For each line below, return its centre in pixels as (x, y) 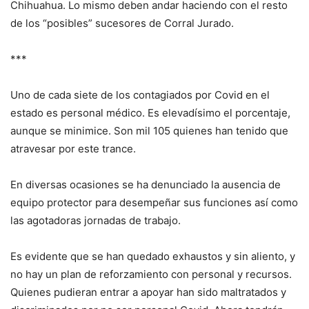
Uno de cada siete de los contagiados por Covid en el (140, 94)
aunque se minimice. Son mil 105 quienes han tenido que (149, 130)
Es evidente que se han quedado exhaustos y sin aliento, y (153, 256)
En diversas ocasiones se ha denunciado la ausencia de (146, 184)
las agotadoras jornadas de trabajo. (96, 220)
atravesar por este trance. (73, 148)
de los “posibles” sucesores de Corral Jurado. (122, 23)
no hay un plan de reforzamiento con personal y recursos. (151, 274)
